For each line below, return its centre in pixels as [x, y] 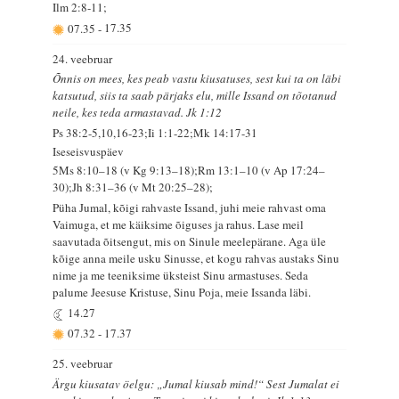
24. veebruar [83, 58]
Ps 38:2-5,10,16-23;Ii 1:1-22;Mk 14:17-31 [155, 133]
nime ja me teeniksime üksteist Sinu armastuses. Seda [181, 276]
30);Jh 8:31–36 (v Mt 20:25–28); [133, 187]
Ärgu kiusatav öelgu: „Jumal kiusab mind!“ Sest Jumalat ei [196, 384]
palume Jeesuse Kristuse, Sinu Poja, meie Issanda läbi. [182, 293]
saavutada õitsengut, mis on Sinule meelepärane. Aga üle [190, 242]
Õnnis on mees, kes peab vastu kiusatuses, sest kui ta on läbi [197, 79]
